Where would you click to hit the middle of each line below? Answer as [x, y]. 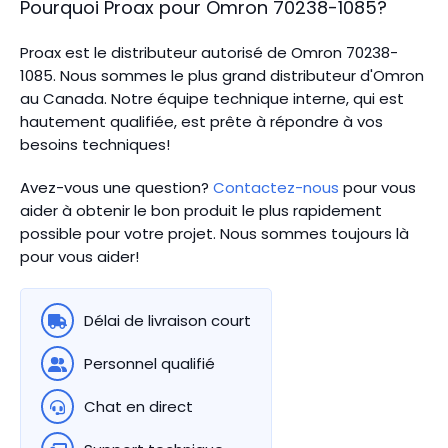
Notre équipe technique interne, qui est [255, 98]
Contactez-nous [276, 187]
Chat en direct [138, 406]
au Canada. [63, 98]
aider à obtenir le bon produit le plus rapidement [201, 210]
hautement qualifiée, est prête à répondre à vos [201, 121]
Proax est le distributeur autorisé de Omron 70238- [209, 52]
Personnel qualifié [149, 363]
